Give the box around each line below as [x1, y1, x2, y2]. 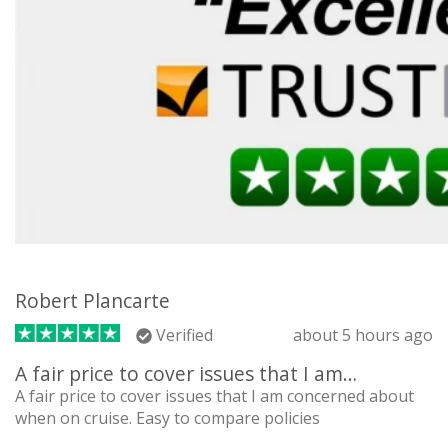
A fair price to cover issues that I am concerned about [15, 384, 414, 407]
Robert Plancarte [15, 286, 170, 314]
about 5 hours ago [293, 323, 433, 346]
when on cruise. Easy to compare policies [15, 406, 320, 429]
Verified [152, 323, 213, 346]
